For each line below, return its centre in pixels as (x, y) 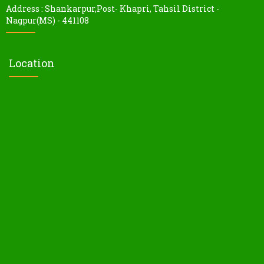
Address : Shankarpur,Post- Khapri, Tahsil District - (113, 8)
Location (32, 63)
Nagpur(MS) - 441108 (47, 20)
